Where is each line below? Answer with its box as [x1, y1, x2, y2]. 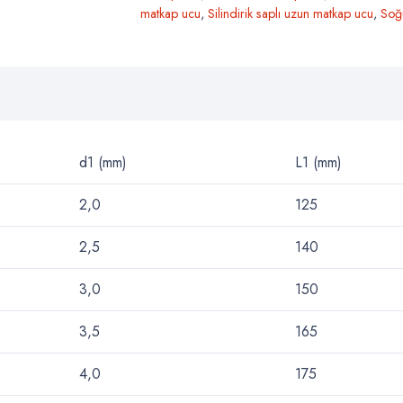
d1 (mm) [79, 151, 127, 173]
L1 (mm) [295, 151, 342, 173]
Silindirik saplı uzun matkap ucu [207, 4, 373, 22]
